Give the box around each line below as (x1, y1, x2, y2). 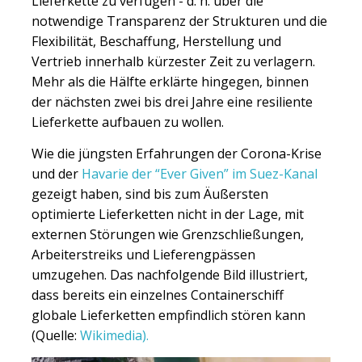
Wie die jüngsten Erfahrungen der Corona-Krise (32, 144, 322, 162)
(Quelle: (32, 326, 80, 344)
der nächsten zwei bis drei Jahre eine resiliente (32, 93, 313, 112)
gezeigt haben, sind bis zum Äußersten (32, 184, 268, 203)
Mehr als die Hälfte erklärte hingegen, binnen (32, 73, 309, 91)
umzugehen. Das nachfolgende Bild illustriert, (32, 265, 308, 284)
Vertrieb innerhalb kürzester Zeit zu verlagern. (32, 53, 315, 71)
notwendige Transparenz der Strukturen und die (32, 12, 327, 31)
